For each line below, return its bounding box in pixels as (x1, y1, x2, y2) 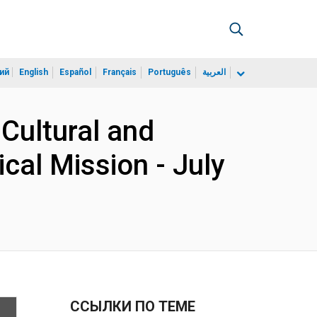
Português (148, 67, 191, 77)
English (19, 67, 48, 77)
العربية (202, 67, 226, 77)
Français (103, 67, 137, 77)
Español (59, 67, 91, 77)
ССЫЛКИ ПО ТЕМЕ (69, 298, 195, 315)
